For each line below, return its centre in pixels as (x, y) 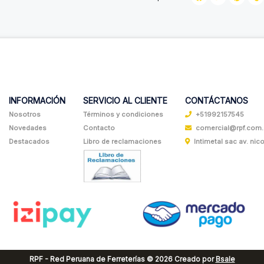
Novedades (28, 128)
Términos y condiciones (123, 115)
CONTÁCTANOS (217, 101)
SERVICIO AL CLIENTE (125, 101)
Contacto (99, 128)
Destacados (29, 142)
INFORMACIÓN (37, 101)
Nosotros (25, 115)
